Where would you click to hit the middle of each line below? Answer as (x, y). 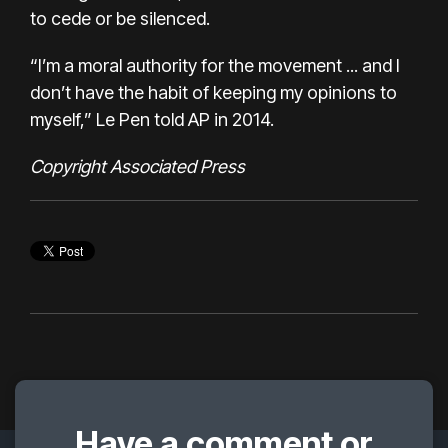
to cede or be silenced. (120, 19)
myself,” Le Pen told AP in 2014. (152, 120)
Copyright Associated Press (137, 167)
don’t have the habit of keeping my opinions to (213, 93)
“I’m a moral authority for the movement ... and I (215, 66)
